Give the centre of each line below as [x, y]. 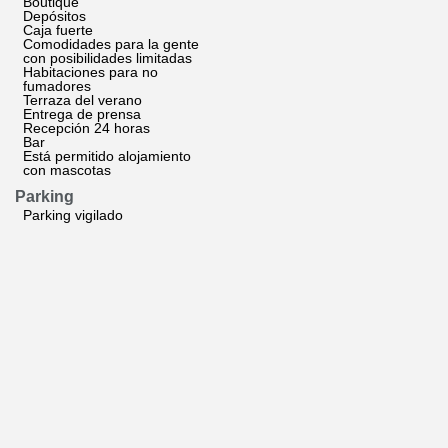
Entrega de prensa [82, 114]
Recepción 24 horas [86, 128]
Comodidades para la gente [111, 44]
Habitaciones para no [90, 72]
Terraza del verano [82, 100]
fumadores [57, 86]
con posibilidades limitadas [107, 58]
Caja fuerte [58, 30]
